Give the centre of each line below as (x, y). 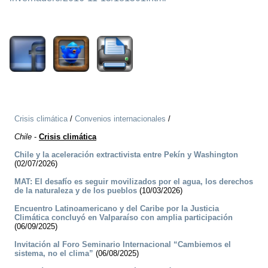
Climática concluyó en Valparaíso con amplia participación (124, 218)
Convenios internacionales (120, 119)
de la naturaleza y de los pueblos (76, 191)
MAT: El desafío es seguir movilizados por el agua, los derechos (134, 182)
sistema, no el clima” (54, 254)
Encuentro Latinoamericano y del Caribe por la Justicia (117, 209)
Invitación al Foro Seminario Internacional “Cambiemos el (123, 245)
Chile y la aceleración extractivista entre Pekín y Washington (126, 155)
